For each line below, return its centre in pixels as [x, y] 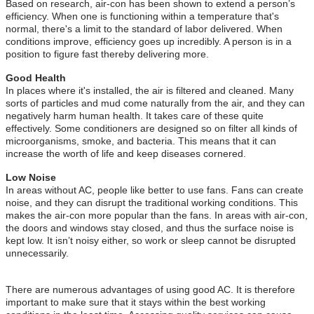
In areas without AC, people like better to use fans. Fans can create [155, 190]
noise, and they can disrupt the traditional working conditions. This [152, 202]
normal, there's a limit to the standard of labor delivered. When [144, 28]
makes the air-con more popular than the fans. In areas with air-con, [157, 215]
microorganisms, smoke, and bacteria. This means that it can [141, 141]
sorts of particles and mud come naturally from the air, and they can [155, 103]
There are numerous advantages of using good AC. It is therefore [150, 289]
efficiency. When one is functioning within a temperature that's [142, 16]
